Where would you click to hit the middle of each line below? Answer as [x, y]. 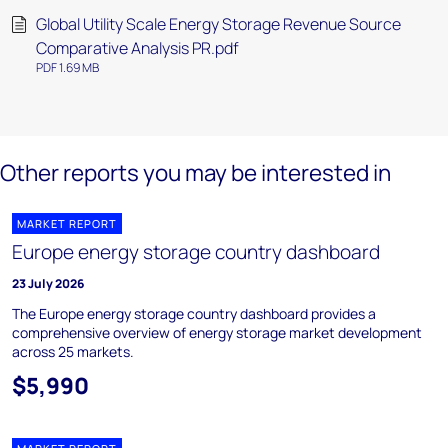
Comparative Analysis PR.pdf [137, 48]
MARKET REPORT [67, 223]
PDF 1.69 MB [67, 67]
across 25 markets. [73, 351]
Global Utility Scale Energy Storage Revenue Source [218, 24]
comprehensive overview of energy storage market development [217, 332]
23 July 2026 [48, 283]
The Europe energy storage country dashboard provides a [194, 313]
